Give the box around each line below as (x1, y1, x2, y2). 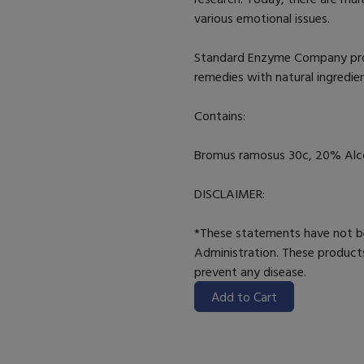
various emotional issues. (194, 10, 333, 27)
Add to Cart (211, 288, 277, 305)
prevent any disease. (194, 263, 313, 280)
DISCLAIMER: (194, 185, 268, 202)
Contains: (194, 107, 245, 124)
